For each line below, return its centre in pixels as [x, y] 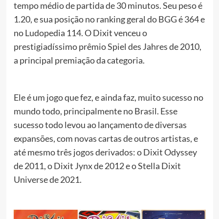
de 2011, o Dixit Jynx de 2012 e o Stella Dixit [97, 166]
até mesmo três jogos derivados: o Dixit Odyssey [105, 152]
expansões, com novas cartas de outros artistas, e [106, 139]
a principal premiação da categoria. [79, 60]
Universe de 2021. [47, 180]
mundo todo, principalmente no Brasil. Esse [95, 111]
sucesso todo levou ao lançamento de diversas [100, 125]
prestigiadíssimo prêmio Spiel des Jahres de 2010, [107, 47]
